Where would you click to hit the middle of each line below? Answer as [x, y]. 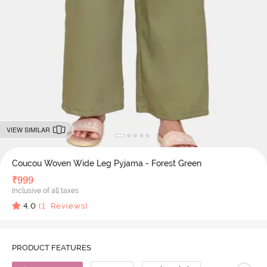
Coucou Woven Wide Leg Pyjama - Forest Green [106, 163]
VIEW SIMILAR [28, 129]
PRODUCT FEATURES [51, 247]
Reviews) [67, 206]
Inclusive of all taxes [45, 190]
